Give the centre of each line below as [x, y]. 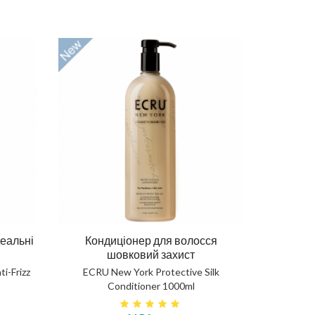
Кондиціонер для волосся [151, 240]
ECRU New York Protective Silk [151, 271]
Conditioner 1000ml [151, 285]
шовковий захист [151, 254]
